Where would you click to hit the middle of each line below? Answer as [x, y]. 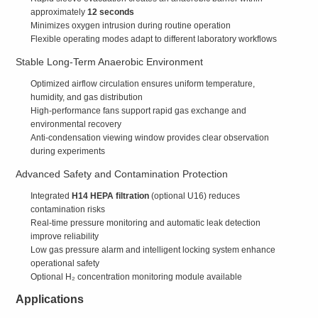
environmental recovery [76, 124]
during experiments [67, 151]
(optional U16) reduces [194, 196]
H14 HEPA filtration [110, 196]
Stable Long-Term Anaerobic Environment [110, 61]
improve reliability [64, 236]
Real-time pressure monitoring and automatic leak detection [145, 223]
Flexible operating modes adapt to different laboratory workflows [153, 39]
